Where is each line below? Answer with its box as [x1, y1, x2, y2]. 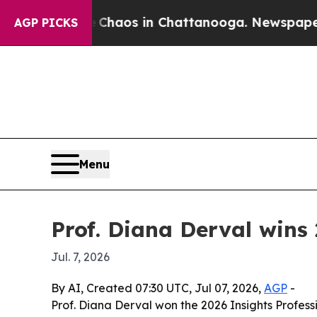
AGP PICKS [14, 16, 78, 30]
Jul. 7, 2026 [51, 249, 110, 264]
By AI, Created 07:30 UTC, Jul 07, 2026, [51, 280, 264, 295]
